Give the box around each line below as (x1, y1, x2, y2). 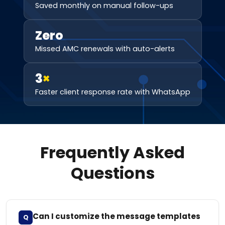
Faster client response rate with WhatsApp (35, 87, 190, 97)
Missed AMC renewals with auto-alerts (35, 44, 175, 54)
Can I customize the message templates (33, 211, 200, 221)
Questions (70, 162, 155, 184)
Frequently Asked (40, 141, 185, 164)
